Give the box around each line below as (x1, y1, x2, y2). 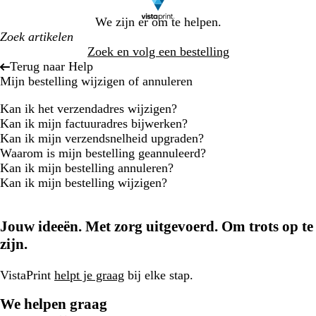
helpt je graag (54, 268, 124, 283)
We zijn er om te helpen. (95, 15, 221, 29)
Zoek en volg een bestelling (87, 44, 229, 59)
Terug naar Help (10, 59, 93, 73)
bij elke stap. (124, 268, 193, 283)
